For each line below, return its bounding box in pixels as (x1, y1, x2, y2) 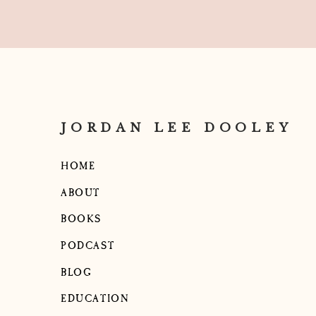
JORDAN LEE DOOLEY (61, 121, 293, 135)
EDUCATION (61, 292, 130, 305)
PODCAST (61, 239, 115, 253)
